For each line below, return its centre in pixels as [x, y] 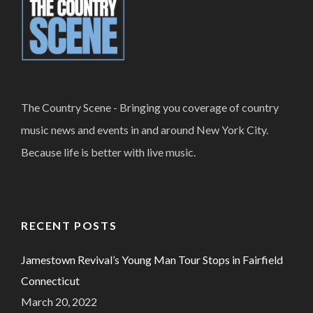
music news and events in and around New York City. [145, 129]
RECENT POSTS [69, 225]
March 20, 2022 [59, 301]
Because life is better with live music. [108, 152]
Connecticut [50, 280]
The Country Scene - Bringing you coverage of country [150, 107]
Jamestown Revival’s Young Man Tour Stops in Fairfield [152, 259]
